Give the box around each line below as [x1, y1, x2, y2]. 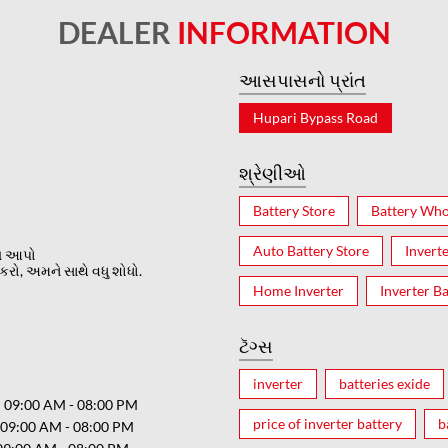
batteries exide [339, 374, 430, 392]
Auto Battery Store [253, 241, 369, 259]
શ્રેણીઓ [239, 161, 306, 184]
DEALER [57, 13, 177, 50]
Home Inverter [253, 281, 344, 299]
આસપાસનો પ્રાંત [239, 68, 366, 91]
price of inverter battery [253, 414, 402, 432]
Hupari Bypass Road [253, 108, 378, 126]
